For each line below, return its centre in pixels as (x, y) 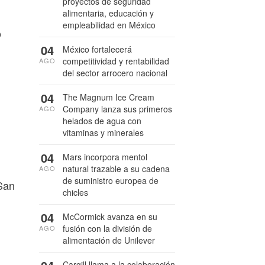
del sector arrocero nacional (115, 73)
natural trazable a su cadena (116, 169)
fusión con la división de (107, 228)
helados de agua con (102, 121)
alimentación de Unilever (109, 240)
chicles (75, 192)
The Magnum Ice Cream (109, 97)
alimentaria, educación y (108, 13)
